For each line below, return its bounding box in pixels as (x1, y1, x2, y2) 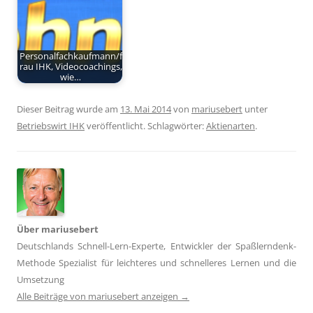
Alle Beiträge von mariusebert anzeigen (17, 290, 180, 303)
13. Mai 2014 (120, 103, 171, 116)
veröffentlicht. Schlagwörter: (85, 119, 206, 133)
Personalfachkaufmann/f (19, 50, 122, 62)
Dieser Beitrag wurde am (17, 103, 120, 116)
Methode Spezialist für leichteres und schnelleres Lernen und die (17, 256, 296, 270)
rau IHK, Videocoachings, (19, 60, 122, 73)
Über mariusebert (17, 223, 99, 236)
